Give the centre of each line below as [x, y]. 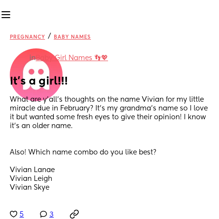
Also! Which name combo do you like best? [84, 153]
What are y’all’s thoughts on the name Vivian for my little [107, 100]
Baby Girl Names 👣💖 [72, 58]
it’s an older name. [42, 126]
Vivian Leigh [32, 179]
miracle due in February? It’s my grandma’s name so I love [109, 109]
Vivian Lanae [33, 170]
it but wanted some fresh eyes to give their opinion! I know [108, 118]
